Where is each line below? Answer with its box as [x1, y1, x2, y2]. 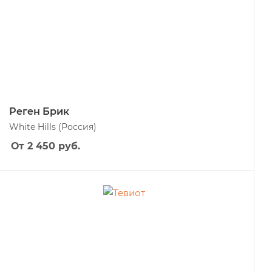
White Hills [9, 121, 58, 132]
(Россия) [58, 121, 97, 132]
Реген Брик [9, 106, 69, 117]
